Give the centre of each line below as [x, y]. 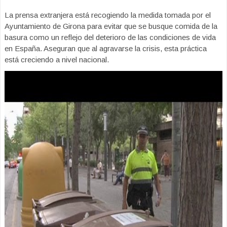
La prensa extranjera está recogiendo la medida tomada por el [108, 15]
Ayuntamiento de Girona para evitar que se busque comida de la [111, 26]
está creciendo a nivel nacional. [57, 60]
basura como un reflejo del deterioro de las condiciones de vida [110, 37]
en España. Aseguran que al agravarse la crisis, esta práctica [106, 48]
